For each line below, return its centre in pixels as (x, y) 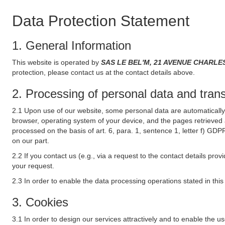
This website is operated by (57, 62)
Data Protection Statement (101, 21)
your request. (33, 166)
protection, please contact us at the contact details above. (103, 72)
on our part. (31, 141)
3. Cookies (40, 202)
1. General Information (72, 45)
